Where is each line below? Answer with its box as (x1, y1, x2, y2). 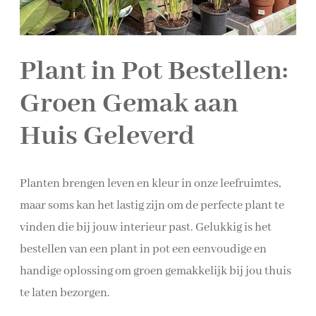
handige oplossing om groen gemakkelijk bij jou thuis (20, 263, 291, 279)
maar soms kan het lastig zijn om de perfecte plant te (20, 197, 284, 213)
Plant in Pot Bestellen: (20, 54, 288, 89)
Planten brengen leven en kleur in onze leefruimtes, (20, 176, 281, 191)
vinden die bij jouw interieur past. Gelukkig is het (20, 219, 272, 235)
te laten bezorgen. (20, 285, 110, 300)
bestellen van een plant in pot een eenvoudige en (20, 241, 267, 257)
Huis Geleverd (20, 119, 195, 154)
